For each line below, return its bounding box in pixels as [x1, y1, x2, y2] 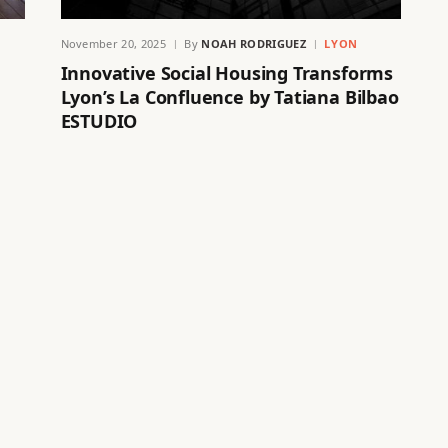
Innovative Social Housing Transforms [60, 60, 394, 85]
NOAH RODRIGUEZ [201, 35, 307, 51]
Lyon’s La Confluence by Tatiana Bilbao [60, 84, 399, 109]
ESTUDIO [60, 108, 138, 133]
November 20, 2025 [60, 35, 167, 51]
